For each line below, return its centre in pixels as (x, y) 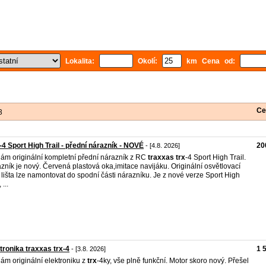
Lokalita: (80, 61)
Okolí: (148, 61)
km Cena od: (211, 61)
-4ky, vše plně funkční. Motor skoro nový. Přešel (173, 261)
